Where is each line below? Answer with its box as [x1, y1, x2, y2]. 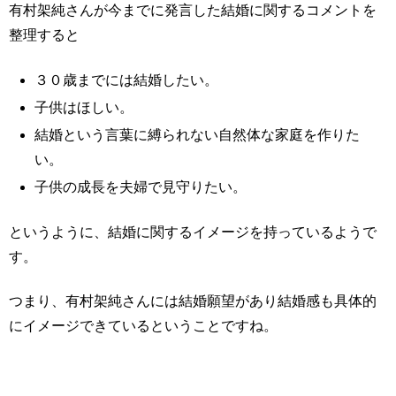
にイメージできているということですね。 [9, 317, 278, 333]
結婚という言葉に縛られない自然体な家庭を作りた [34, 126, 361, 142]
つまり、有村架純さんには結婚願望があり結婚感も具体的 [9, 293, 377, 308]
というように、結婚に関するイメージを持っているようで [9, 224, 377, 240]
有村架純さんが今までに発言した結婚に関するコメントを [9, 3, 377, 19]
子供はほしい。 [34, 99, 134, 115]
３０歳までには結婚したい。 [34, 72, 219, 88]
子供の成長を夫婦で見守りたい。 [34, 179, 247, 195]
